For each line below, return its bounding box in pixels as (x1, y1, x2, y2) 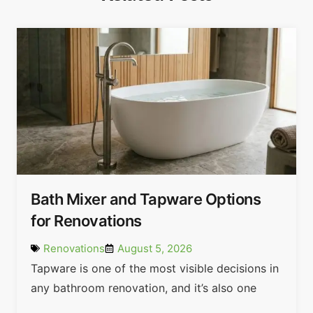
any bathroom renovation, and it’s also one (31, 280, 256, 295)
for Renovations (31, 211, 142, 230)
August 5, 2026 (117, 241, 192, 255)
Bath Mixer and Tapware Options (31, 189, 261, 208)
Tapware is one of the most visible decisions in (31, 261, 279, 275)
